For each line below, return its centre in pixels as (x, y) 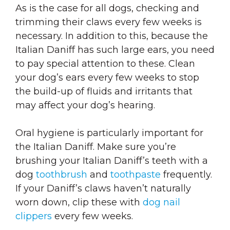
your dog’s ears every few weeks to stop (107, 77)
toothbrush (60, 174)
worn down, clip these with (78, 202)
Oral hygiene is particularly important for (109, 133)
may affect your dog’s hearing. (87, 105)
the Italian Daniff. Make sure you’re (96, 147)
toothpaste (136, 174)
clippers (35, 216)
